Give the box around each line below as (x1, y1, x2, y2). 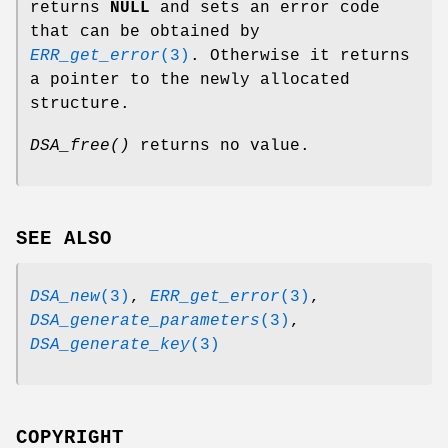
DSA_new (30, 288, 100, 307)
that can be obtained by (30, 23, 260, 42)
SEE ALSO (16, 228, 112, 251)
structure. (30, 95, 130, 114)
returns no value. (130, 137, 310, 156)
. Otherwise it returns (190, 47, 410, 66)
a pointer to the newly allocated (30, 71, 350, 90)
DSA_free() (30, 137, 130, 156)
